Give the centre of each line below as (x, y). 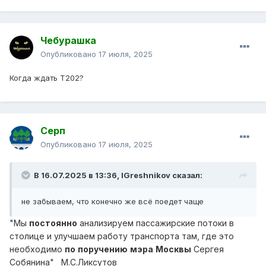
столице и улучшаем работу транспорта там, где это (122, 236)
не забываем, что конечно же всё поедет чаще (113, 202)
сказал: (186, 175)
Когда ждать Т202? (48, 78)
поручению (103, 249)
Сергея (209, 249)
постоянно (53, 223)
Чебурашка (68, 41)
